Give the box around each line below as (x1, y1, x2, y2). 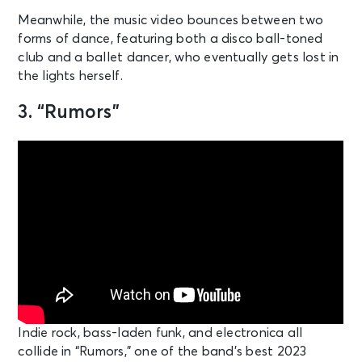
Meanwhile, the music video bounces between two (18, 14, 323, 27)
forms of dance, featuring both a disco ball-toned (18, 32, 323, 46)
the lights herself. (18, 69, 123, 83)
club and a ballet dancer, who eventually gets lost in (18, 51, 339, 65)
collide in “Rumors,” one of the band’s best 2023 (18, 344, 307, 358)
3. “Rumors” (18, 103, 120, 123)
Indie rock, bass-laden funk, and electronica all (18, 326, 303, 339)
